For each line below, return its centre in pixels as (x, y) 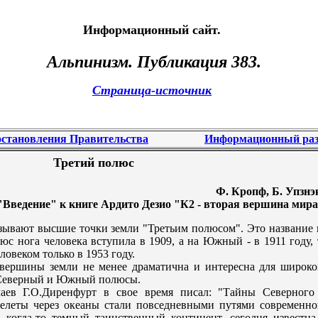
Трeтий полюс (93, 163)
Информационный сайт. (152, 30)
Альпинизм (88, 62)
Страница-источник (152, 91)
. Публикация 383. (195, 62)
